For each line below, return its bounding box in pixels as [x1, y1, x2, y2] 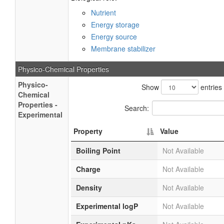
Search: [124, 102, 149, 113]
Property [73, 126, 102, 136]
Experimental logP [76, 201, 138, 211]
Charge [76, 164, 100, 174]
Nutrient [91, 7, 116, 18]
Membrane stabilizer [91, 43, 155, 54]
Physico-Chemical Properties [18, 64, 109, 74]
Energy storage [91, 19, 139, 30]
